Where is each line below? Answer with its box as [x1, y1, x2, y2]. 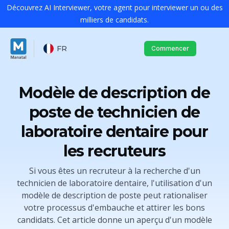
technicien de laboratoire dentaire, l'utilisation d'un [17, 177, 212, 189]
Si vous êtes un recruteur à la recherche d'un [29, 165, 200, 176]
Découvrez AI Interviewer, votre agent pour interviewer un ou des [6, 3, 223, 12]
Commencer [151, 44, 189, 52]
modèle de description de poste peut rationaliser [21, 190, 208, 201]
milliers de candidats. [80, 15, 149, 25]
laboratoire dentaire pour [21, 122, 208, 141]
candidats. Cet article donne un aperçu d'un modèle [17, 214, 212, 225]
